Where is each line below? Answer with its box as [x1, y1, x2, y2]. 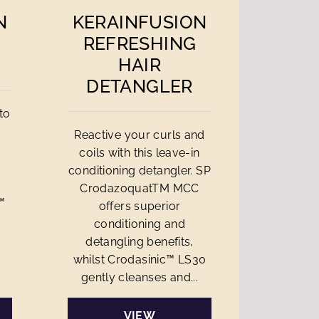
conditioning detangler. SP [68, 164, 211, 177]
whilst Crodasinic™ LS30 [73, 253, 206, 266]
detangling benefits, [85, 235, 194, 249]
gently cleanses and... [80, 271, 199, 284]
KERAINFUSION [72, 11, 207, 33]
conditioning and [93, 217, 186, 231]
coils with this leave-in [79, 146, 200, 159]
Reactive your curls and [74, 128, 205, 142]
